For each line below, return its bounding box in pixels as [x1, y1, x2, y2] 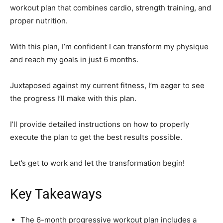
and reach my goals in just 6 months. [10, 55, 138, 65]
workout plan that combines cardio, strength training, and [10, 3, 211, 13]
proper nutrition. [10, 16, 68, 26]
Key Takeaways [10, 186, 102, 203]
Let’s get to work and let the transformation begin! [10, 158, 185, 168]
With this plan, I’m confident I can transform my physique [10, 42, 209, 52]
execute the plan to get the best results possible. [10, 132, 182, 142]
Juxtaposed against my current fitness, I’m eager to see [10, 81, 205, 91]
